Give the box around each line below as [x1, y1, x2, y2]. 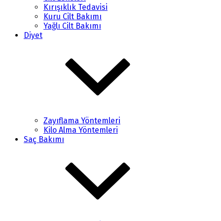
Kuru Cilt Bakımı [43, 12, 102, 21]
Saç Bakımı [24, 135, 64, 144]
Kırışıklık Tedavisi [43, 2, 108, 12]
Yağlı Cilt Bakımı [43, 21, 101, 31]
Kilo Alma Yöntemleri [43, 125, 118, 135]
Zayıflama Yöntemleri [43, 116, 120, 125]
